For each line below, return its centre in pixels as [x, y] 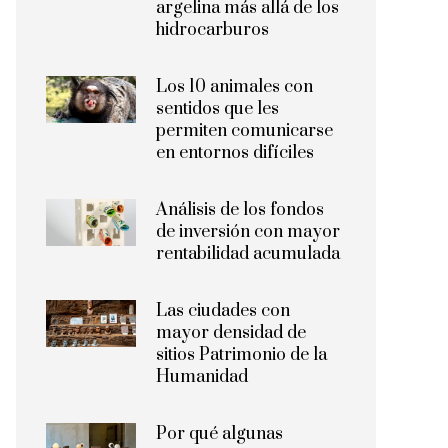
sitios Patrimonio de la [241, 355]
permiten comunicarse [244, 131]
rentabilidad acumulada [248, 254]
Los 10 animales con [234, 87]
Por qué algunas [219, 434]
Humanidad [202, 377]
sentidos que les [217, 109]
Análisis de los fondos [240, 210]
